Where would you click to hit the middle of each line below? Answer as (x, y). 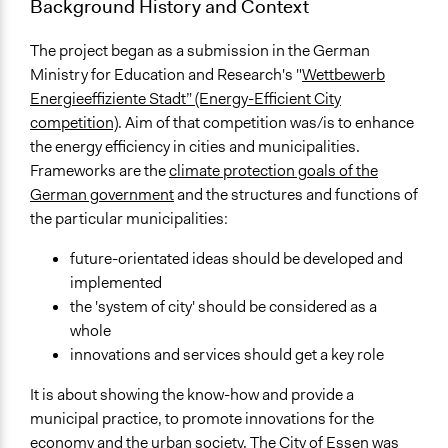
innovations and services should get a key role (227, 354)
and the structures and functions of (296, 194)
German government (102, 194)
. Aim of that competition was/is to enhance (266, 122)
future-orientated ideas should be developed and (236, 258)
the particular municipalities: (129, 218)
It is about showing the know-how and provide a (192, 394)
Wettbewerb (343, 74)
